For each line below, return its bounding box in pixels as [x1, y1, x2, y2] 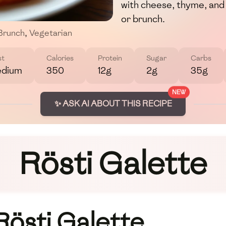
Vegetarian [29, 28, 72, 39]
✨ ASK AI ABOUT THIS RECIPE [54, 98, 172, 109]
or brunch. [121, 13, 165, 26]
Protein [98, 53, 122, 64]
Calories [46, 53, 74, 64]
